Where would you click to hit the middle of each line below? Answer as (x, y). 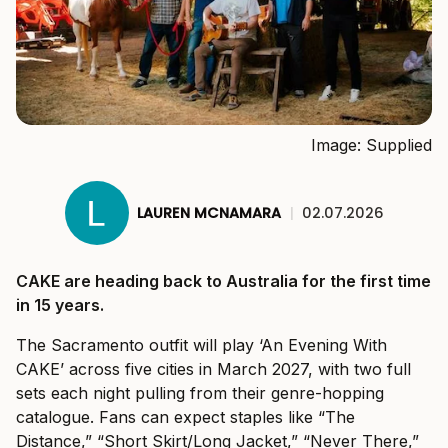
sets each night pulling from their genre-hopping (200, 393)
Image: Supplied (371, 145)
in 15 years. (60, 305)
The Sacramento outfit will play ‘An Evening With (201, 345)
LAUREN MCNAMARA (208, 212)
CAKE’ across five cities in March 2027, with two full (213, 369)
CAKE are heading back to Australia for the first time (223, 281)
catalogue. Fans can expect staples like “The (185, 417)
